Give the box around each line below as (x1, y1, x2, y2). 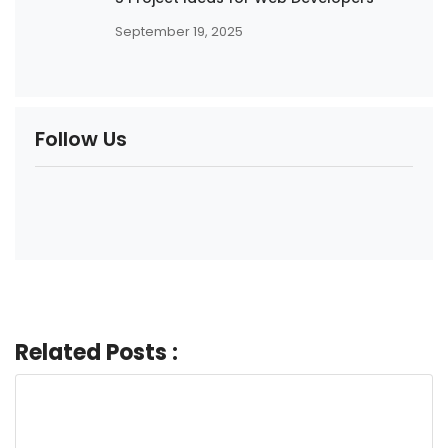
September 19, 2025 (115, 22, 243, 40)
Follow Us (35, 124, 127, 153)
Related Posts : (15, 336, 178, 368)
